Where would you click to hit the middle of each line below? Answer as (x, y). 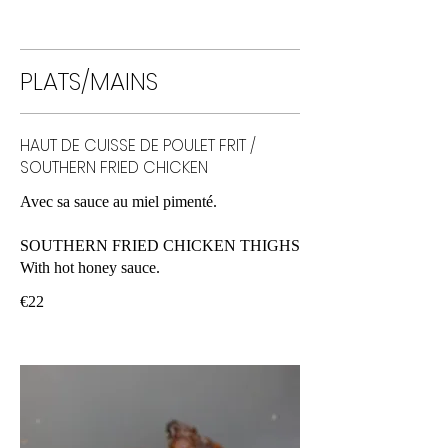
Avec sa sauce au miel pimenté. (118, 201)
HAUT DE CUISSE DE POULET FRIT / (138, 145)
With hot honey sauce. (90, 267)
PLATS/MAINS (89, 81)
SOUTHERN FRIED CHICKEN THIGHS (160, 245)
